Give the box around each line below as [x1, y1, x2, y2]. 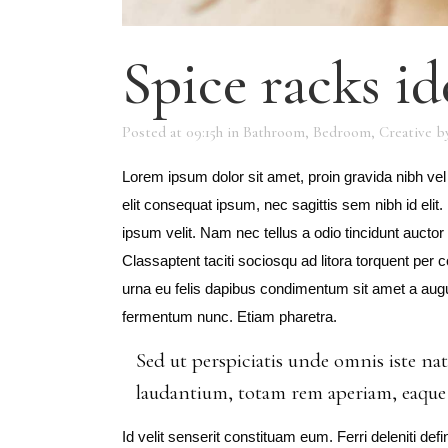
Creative [379, 123, 432, 141]
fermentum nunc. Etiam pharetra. [122, 308, 337, 325]
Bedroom [313, 123, 371, 141]
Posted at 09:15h [122, 123, 223, 141]
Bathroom [243, 123, 305, 141]
